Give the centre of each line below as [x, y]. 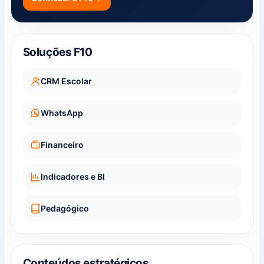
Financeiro [62, 145]
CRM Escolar [66, 81]
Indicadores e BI [72, 177]
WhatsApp [62, 113]
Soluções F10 [57, 52]
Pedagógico [65, 209]
